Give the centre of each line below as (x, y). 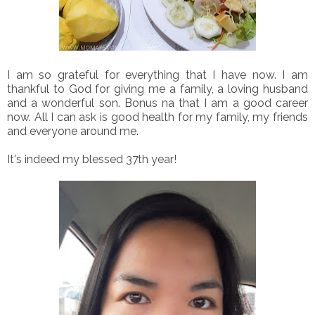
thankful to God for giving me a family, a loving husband (157, 89)
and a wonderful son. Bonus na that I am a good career (157, 103)
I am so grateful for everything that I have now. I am (157, 75)
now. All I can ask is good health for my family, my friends (157, 117)
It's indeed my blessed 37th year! (93, 159)
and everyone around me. (73, 131)
